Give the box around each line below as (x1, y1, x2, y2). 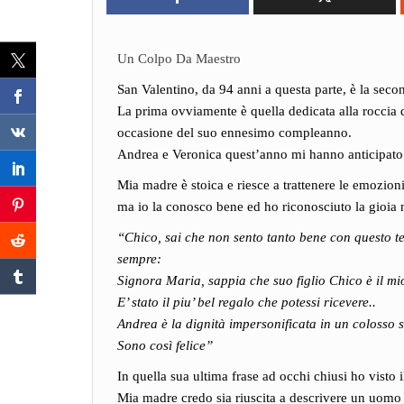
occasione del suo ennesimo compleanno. (117, 125, 352, 140)
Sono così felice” (117, 338, 213, 353)
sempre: (117, 252, 161, 266)
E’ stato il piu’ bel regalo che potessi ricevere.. (117, 295, 376, 309)
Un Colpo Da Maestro (117, 51, 241, 66)
